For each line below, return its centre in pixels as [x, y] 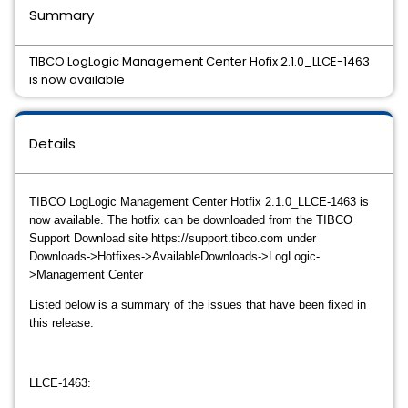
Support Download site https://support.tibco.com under [173, 238]
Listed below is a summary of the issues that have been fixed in [198, 305]
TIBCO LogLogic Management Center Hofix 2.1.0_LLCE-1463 [199, 61]
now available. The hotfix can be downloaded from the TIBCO [191, 220]
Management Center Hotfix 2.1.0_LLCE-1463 [238, 202]
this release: [61, 323]
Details [52, 143]
